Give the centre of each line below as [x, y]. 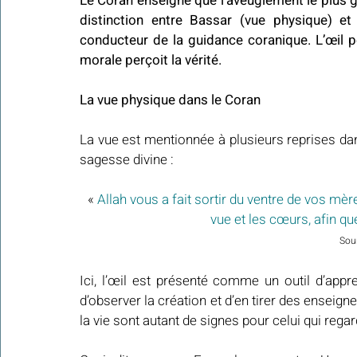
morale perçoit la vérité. [151, 61]
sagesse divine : [127, 160]
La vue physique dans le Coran [170, 100]
